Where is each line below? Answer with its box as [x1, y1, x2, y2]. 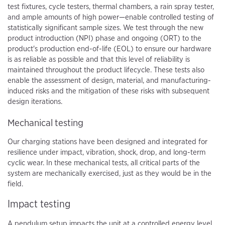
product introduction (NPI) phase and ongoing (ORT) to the [8, 33, 201, 43]
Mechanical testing [8, 117, 83, 129]
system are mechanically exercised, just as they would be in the [8, 168, 211, 178]
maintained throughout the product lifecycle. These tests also [8, 65, 204, 74]
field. [8, 179, 23, 188]
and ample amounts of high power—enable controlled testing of [8, 12, 214, 22]
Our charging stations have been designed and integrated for [8, 137, 207, 146]
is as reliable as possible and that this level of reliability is [8, 54, 190, 64]
